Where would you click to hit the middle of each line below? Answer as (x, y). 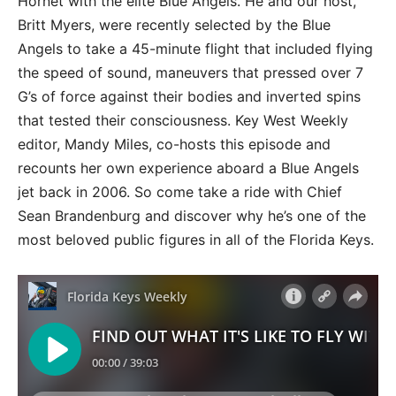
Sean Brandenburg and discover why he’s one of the (192, 216)
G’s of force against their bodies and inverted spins (189, 97)
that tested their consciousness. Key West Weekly (183, 121)
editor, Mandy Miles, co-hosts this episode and (174, 145)
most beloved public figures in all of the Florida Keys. (198, 240)
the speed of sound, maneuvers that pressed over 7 (190, 73)
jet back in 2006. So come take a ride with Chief (180, 192)
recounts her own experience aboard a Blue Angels (188, 168)
